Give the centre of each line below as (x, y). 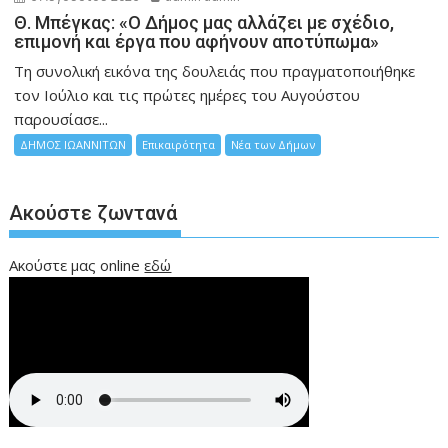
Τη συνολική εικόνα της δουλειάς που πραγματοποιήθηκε (215, 70)
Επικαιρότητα (179, 144)
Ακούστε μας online (77, 264)
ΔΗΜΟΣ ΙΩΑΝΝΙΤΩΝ (73, 144)
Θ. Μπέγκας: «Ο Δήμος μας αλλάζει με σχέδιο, (204, 22)
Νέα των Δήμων (273, 144)
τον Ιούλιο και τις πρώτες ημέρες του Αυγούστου (187, 94)
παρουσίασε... (61, 118)
